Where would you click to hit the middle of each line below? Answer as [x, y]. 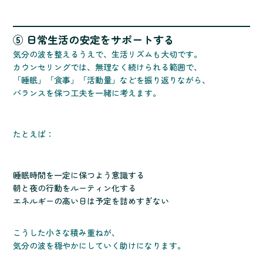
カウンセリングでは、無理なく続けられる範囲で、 [108, 67]
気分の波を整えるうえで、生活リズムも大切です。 [108, 54]
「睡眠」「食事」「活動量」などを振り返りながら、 [112, 80]
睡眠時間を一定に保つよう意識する [79, 175]
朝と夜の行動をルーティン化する [75, 188]
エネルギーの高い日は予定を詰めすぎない [91, 201]
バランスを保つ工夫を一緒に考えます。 [87, 93]
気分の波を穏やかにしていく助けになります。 [100, 246]
